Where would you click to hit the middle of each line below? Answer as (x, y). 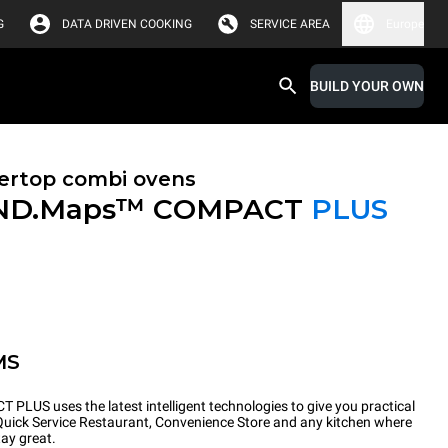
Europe (405, 24)
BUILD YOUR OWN (367, 86)
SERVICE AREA (290, 24)
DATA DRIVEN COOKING (127, 24)
